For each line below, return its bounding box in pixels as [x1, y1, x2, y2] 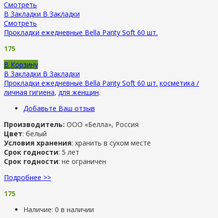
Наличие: [23, 204, 55, 214]
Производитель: [4, 119, 65, 129]
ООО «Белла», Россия [65, 119, 139, 129]
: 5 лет [58, 147, 79, 157]
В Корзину [4, 59, 38, 69]
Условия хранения [4, 138, 72, 147]
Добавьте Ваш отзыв [23, 103, 95, 113]
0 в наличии [55, 204, 94, 214]
